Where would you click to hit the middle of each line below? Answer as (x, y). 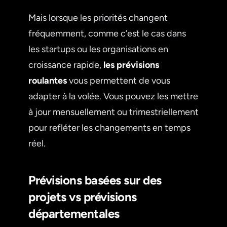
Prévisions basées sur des (95, 180)
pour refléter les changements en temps (109, 127)
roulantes (48, 80)
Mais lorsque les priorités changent (98, 17)
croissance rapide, (66, 65)
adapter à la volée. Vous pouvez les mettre (113, 96)
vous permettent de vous (119, 80)
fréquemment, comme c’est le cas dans (107, 33)
